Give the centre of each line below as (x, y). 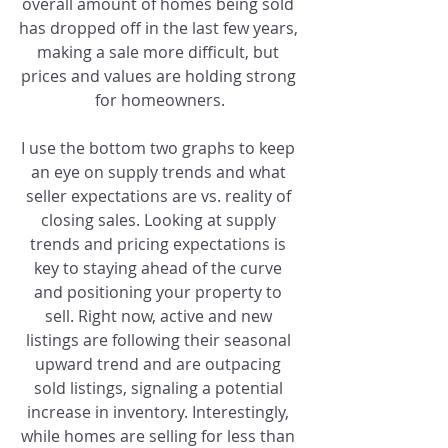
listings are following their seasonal (160, 339)
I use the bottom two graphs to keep (160, 147)
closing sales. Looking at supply (160, 219)
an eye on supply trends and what (160, 171)
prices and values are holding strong (160, 75)
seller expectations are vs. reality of (160, 195)
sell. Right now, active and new (160, 315)
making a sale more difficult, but (160, 51)
